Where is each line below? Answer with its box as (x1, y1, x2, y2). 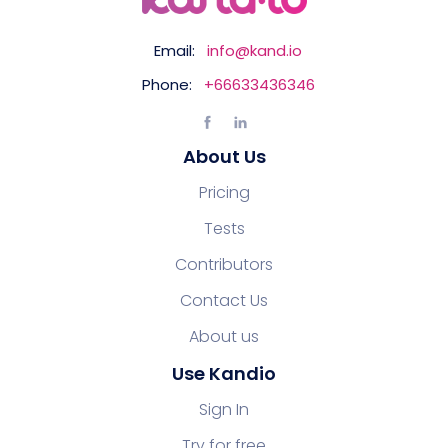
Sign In (199, 397, 249, 421)
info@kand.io (207, 39, 302, 61)
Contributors (175, 252, 273, 276)
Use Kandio (172, 360, 276, 386)
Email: (154, 39, 195, 61)
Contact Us (180, 288, 268, 312)
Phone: (141, 73, 192, 95)
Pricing (198, 180, 250, 204)
